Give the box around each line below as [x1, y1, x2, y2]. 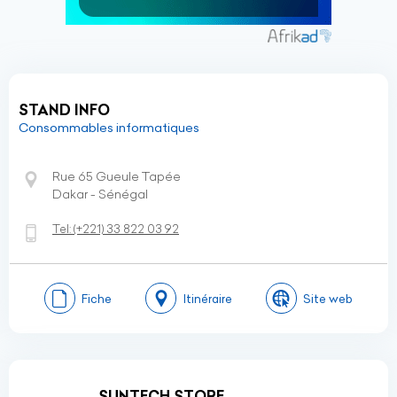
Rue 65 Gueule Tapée [52, 168, 181, 184]
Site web [303, 291, 354, 306]
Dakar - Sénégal [52, 186, 148, 202]
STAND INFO [19, 101, 110, 119]
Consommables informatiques [19, 120, 199, 136]
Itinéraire [183, 291, 232, 306]
